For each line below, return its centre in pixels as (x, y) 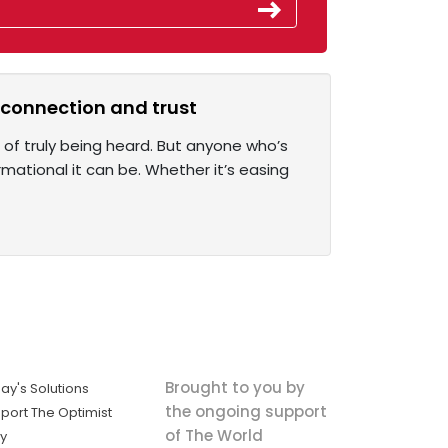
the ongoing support (245, 411)
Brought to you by (234, 387)
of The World (213, 435)
